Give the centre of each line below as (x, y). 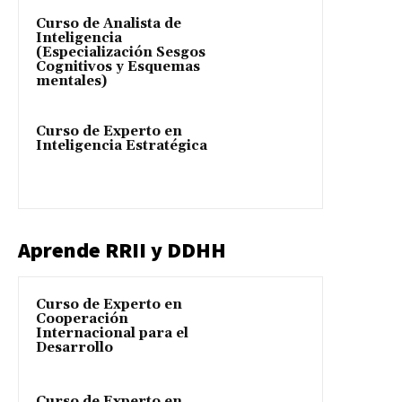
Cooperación (82, 319)
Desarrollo (74, 348)
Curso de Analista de (109, 24)
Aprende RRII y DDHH (122, 250)
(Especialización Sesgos (121, 53)
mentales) (71, 82)
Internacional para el (112, 334)
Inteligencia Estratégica (122, 146)
